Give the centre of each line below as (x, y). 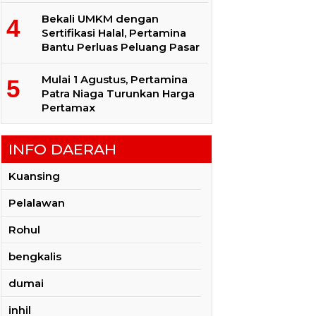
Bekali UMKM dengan (100, 19)
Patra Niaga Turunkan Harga (118, 94)
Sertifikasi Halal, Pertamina (114, 33)
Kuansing (34, 176)
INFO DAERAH (62, 149)
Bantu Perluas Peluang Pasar (121, 47)
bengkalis (35, 256)
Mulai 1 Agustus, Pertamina (115, 80)
